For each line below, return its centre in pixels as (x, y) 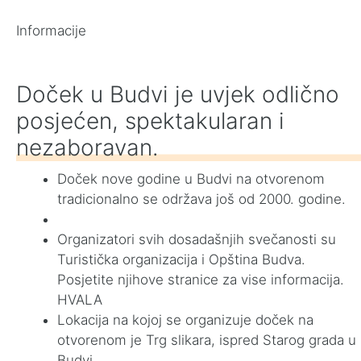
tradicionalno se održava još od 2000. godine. (201, 199)
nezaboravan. (91, 147)
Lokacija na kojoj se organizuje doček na (185, 320)
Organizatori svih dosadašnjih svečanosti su (197, 239)
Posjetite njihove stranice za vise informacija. (201, 280)
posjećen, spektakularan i (150, 121)
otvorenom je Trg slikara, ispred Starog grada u (207, 340)
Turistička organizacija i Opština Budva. (181, 259)
